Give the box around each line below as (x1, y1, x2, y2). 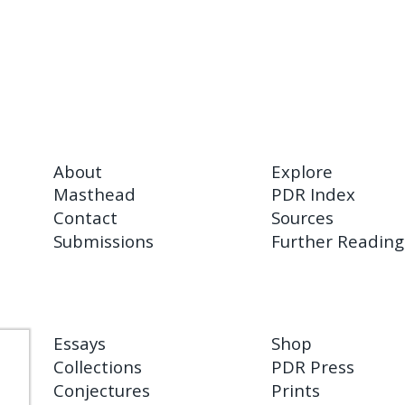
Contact (53, 205, 118, 229)
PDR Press (271, 355, 355, 379)
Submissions (53, 229, 155, 252)
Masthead (53, 183, 137, 206)
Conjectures (53, 378, 151, 401)
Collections (53, 355, 143, 379)
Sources (271, 205, 334, 229)
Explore (271, 159, 334, 183)
